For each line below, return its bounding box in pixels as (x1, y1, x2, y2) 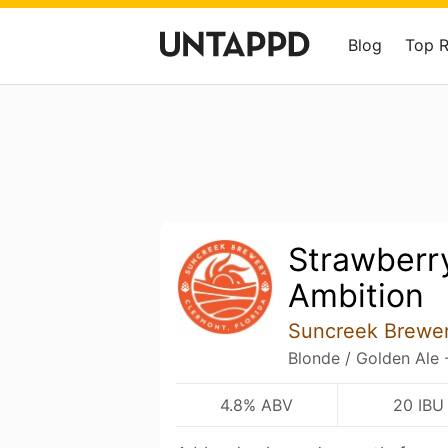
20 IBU (393, 395, 444, 415)
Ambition (287, 276, 424, 315)
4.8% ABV (220, 395, 293, 415)
